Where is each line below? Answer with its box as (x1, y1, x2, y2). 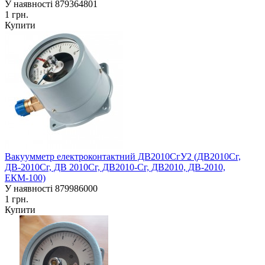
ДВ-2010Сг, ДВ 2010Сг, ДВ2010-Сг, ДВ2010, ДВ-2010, (5, 162, 225, 173)
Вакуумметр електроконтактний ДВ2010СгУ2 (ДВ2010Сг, (5, 151, 241, 162)
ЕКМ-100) (5, 173, 46, 183)
